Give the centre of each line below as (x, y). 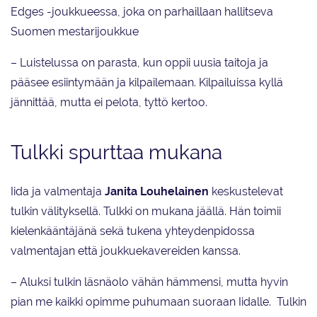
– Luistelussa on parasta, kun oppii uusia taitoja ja (139, 63)
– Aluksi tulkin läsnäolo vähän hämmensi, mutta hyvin (149, 282)
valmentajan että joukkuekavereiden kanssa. (126, 251)
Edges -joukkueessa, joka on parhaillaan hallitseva (142, 12)
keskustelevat (247, 192)
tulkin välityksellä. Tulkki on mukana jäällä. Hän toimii (146, 212)
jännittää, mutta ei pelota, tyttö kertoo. (109, 103)
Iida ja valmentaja (56, 192)
